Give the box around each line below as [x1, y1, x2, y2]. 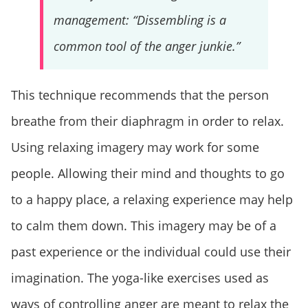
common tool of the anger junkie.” [53, 38, 240, 55]
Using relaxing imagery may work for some [11, 139, 259, 156]
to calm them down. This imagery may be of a [11, 217, 276, 234]
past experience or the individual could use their [11, 243, 291, 261]
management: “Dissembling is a [53, 12, 226, 29]
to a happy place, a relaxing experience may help [11, 191, 293, 208]
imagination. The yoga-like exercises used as [11, 269, 269, 287]
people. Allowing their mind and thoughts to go [11, 165, 285, 182]
